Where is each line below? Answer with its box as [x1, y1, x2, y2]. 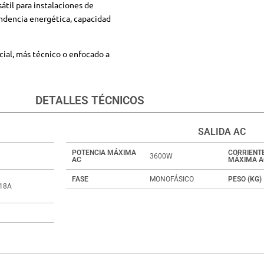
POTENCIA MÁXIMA [71, 148, 136, 157]
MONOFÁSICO [150, 174, 194, 183]
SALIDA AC [198, 126, 246, 137]
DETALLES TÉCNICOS [35, 93, 144, 107]
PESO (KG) [227, 174, 262, 183]
